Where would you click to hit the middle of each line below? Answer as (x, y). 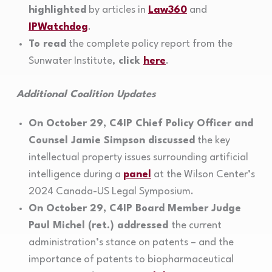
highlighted (57, 10)
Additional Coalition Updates (86, 95)
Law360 (167, 10)
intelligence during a (76, 175)
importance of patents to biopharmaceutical (131, 260)
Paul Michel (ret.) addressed (100, 226)
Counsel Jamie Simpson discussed (111, 141)
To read (47, 44)
